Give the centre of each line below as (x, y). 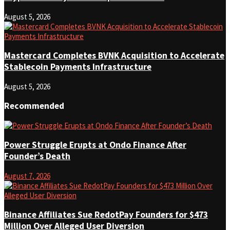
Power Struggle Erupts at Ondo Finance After (95, 145)
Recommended (34, 106)
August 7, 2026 (27, 176)
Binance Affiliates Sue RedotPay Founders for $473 (106, 215)
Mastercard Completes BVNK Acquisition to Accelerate (114, 56)
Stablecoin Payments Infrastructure (78, 67)
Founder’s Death (37, 156)
